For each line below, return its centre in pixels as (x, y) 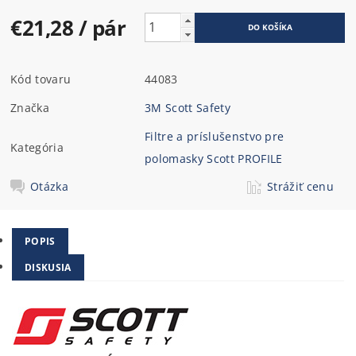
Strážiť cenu (300, 186)
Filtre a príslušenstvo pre (215, 136)
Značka (30, 107)
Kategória (37, 147)
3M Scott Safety (188, 107)
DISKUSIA (48, 267)
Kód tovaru (41, 79)
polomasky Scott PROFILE (214, 158)
